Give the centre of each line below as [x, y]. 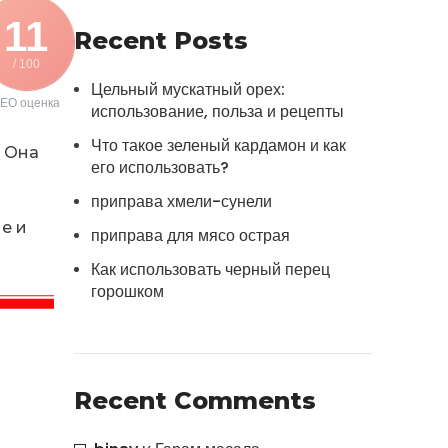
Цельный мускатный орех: [188, 89]
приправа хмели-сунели [181, 201]
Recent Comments [195, 400]
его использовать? [160, 167]
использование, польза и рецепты [217, 111]
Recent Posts [161, 40]
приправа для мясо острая [190, 235]
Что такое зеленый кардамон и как [218, 145]
